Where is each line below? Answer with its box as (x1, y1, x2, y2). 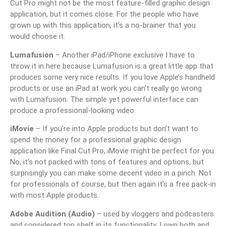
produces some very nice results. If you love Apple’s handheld (10, 72, 215, 82)
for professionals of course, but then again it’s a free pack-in (10, 180, 216, 189)
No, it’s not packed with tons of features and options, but (10, 157, 204, 167)
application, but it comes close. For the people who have (10, 10, 199, 19)
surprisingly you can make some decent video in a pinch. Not (10, 168, 211, 178)
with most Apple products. (10, 191, 99, 200)
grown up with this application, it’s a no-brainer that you (10, 21, 196, 30)
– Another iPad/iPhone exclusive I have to (55, 50, 195, 60)
